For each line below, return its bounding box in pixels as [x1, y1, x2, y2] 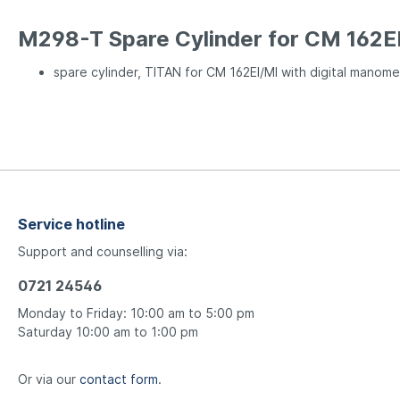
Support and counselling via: [18, 244, 187, 259]
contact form [79, 371, 158, 387]
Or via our [18, 371, 79, 387]
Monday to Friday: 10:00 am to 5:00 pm [18, 305, 254, 321]
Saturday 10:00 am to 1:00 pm [18, 324, 198, 339]
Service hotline [18, 215, 125, 233]
